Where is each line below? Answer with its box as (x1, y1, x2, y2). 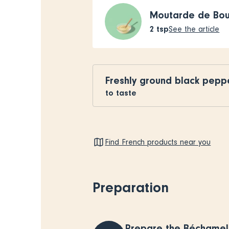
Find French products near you (105, 137, 211, 147)
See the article (169, 25, 220, 34)
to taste (105, 88, 137, 98)
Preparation (93, 179, 169, 196)
